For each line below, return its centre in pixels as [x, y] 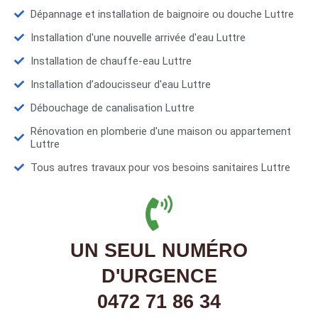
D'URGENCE [159, 276]
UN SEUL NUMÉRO [159, 251]
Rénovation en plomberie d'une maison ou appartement [160, 132]
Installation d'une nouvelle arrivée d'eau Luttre [138, 38]
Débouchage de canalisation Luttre [112, 108]
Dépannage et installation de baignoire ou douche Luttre [162, 15]
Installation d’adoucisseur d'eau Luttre [120, 85]
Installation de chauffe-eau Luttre [111, 61]
